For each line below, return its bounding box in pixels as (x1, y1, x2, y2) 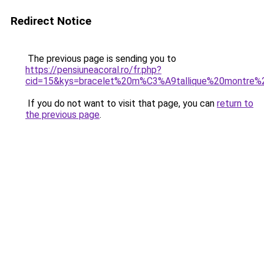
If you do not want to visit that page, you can (25, 98, 217, 109)
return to (217, 98, 253, 109)
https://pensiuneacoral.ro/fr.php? (25, 64, 161, 75)
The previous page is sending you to (25, 53, 176, 64)
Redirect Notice (11, 14, 91, 28)
